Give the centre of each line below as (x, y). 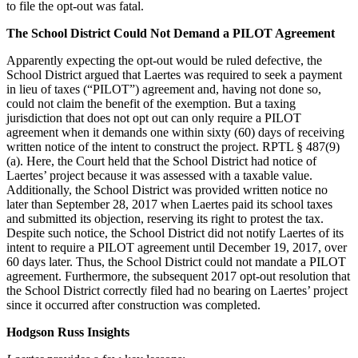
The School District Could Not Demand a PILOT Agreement (171, 33)
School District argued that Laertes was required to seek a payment (174, 74)
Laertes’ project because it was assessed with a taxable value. (159, 175)
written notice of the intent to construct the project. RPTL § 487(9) (173, 146)
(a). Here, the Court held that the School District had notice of (161, 161)
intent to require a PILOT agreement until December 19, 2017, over (177, 247)
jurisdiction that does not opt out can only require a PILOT (154, 117)
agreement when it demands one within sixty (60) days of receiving (175, 132)
